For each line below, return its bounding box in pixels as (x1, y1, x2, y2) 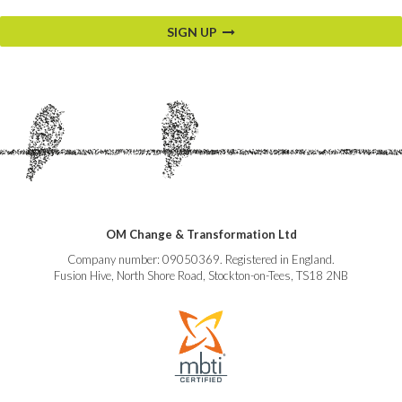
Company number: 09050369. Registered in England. (67, 252, 335, 267)
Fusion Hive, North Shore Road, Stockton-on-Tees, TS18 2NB (54, 268, 348, 284)
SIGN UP (167, 24, 223, 40)
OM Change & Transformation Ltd (105, 227, 297, 242)
